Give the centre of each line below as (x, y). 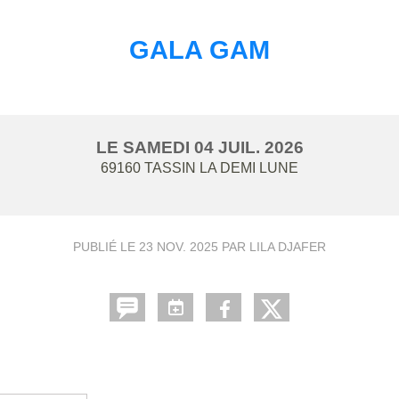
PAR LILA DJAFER (272, 247)
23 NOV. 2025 (179, 247)
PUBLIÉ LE (106, 247)
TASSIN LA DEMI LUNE (221, 168)
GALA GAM (199, 50)
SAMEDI (158, 147)
